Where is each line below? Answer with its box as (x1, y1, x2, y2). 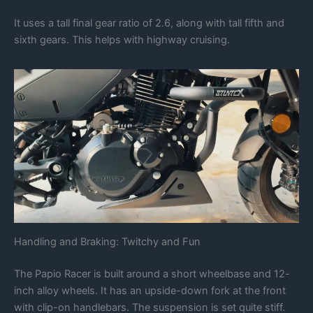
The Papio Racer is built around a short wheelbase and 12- (14, 267, 290, 280)
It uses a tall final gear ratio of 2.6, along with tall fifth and (14, 17, 284, 30)
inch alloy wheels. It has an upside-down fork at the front (14, 284, 286, 297)
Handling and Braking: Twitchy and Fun (14, 235, 201, 248)
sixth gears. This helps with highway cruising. (14, 34, 230, 47)
